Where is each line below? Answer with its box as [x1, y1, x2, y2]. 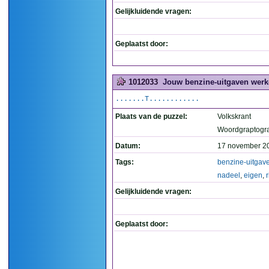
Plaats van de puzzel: [115, 112, 187, 121]
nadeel [217, 171, 240, 180]
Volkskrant [217, 112, 251, 121]
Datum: [115, 142, 141, 150]
